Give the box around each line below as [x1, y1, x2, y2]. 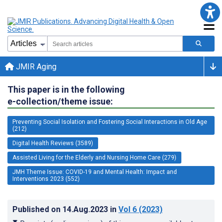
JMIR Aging [14, 61, 56, 71]
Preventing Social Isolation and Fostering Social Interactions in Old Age [12, 118, 207, 125]
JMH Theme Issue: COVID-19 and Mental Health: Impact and [12, 168, 177, 175]
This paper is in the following [7, 84, 125, 95]
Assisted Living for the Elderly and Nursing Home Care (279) [12, 154, 176, 161]
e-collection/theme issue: [7, 96, 113, 107]
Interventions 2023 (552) [12, 175, 80, 182]
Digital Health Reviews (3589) [12, 139, 93, 147]
